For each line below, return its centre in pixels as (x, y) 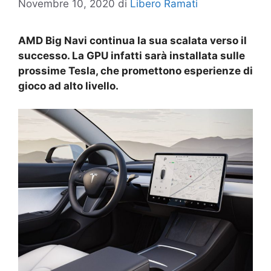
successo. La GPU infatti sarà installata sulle (132, 55)
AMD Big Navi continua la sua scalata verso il (132, 40)
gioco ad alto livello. (68, 86)
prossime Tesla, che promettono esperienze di (135, 70)
